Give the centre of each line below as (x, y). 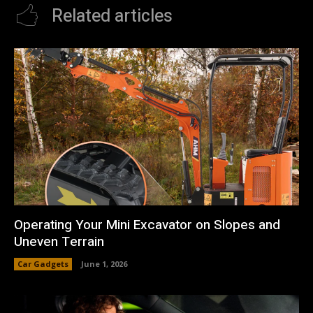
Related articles (112, 17)
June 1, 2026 (104, 263)
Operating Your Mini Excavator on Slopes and (147, 225)
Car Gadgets (43, 263)
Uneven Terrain (59, 241)
